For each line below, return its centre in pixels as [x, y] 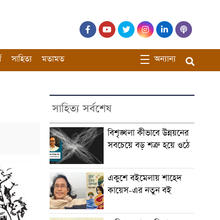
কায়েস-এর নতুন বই [139, 190]
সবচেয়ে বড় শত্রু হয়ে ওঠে [149, 145]
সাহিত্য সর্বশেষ [82, 109]
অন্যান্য [165, 59]
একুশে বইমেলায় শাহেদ [144, 178]
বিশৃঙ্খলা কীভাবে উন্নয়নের [148, 133]
